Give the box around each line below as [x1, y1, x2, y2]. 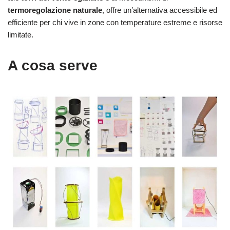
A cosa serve [8, 57, 98, 74]
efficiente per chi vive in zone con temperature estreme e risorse [8, 18, 222, 27]
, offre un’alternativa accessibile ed [102, 6, 217, 15]
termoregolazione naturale [8, 6, 102, 15]
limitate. [8, 30, 33, 40]
